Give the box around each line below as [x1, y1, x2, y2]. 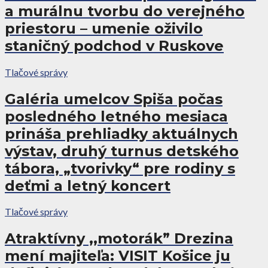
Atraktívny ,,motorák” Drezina [5, 230, 233, 248]
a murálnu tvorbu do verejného [5, 2, 245, 20]
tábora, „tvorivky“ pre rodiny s [5, 159, 235, 177]
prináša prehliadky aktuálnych [5, 124, 238, 142]
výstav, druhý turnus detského [5, 142, 239, 160]
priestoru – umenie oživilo [5, 19, 203, 37]
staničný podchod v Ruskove [5, 36, 224, 54]
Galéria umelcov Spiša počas [5, 90, 223, 108]
